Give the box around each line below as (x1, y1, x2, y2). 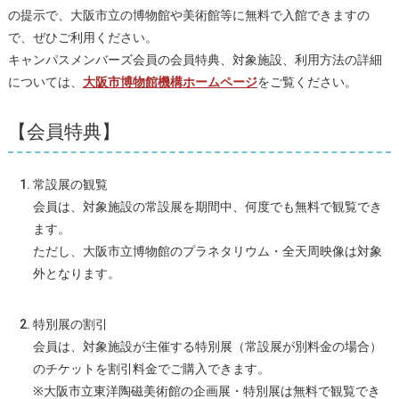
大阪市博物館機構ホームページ (82, 74, 257, 89)
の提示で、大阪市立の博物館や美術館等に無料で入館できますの (7, 7, 370, 22)
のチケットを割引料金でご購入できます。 (32, 362, 270, 377)
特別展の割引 (32, 317, 108, 332)
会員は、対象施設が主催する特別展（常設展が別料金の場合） (32, 339, 382, 354)
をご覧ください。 (256, 74, 357, 89)
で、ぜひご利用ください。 (7, 29, 158, 45)
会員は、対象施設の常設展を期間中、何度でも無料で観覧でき (32, 199, 382, 215)
